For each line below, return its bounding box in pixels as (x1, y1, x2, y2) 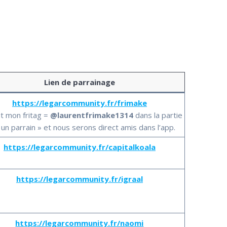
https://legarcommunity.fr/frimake (12, 97, 147, 108)
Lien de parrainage (44, 77, 115, 87)
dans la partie (135, 109, 183, 120)
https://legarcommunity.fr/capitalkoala (3, 141, 156, 152)
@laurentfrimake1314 (50, 109, 136, 120)
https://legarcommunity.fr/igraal (16, 173, 143, 184)
